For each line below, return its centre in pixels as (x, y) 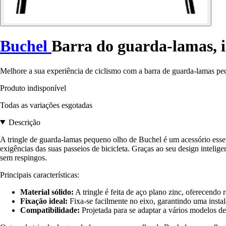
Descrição (24, 122)
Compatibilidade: (50, 210)
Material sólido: (47, 192)
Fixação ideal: (44, 201)
